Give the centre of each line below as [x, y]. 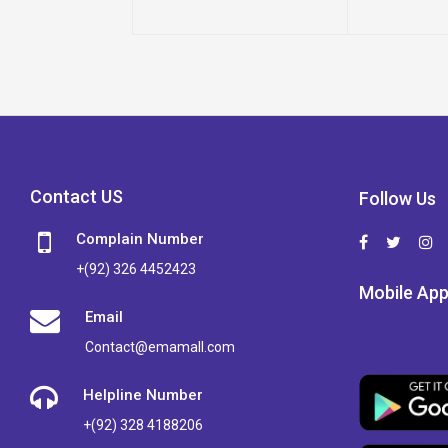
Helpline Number [143, 395]
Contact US [76, 196]
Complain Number [140, 239]
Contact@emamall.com [160, 347]
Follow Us [397, 198]
